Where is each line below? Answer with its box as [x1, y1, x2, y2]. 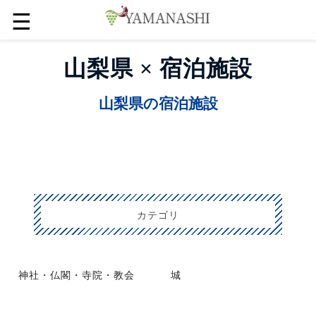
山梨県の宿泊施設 [98, 95, 218, 111]
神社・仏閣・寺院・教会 [18, 267, 135, 281]
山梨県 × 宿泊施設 [63, 56, 253, 81]
